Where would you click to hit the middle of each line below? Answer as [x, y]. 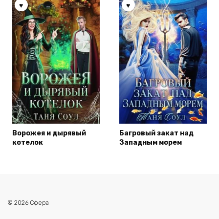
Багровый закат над [156, 133]
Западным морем [151, 142]
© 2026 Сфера [28, 202]
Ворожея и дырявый [49, 133]
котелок [28, 142]
